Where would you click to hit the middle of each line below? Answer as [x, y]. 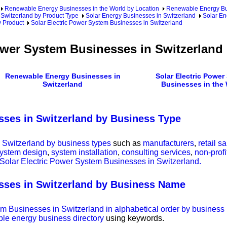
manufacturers [168, 143]
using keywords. [134, 218]
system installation [84, 153]
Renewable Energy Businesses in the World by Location [82, 9]
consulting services [156, 153]
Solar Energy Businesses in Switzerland [141, 16]
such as [127, 143]
